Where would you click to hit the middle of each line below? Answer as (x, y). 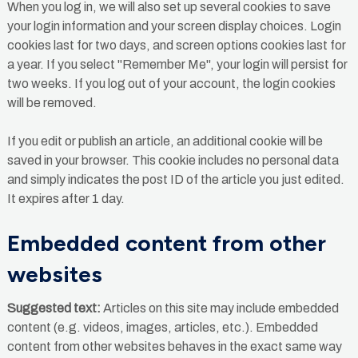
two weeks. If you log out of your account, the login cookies (171, 84)
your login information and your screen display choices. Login (174, 26)
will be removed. (52, 103)
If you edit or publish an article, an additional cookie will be (165, 141)
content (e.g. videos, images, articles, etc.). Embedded (162, 327)
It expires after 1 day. (66, 199)
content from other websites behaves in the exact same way (174, 346)
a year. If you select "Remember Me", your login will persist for (177, 65)
